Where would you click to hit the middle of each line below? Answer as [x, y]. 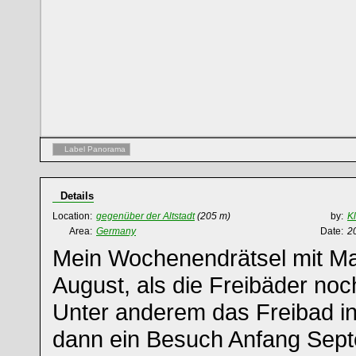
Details [77, 196]
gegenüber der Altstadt [145, 216]
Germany [116, 231]
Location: [72, 216]
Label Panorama [95, 149]
